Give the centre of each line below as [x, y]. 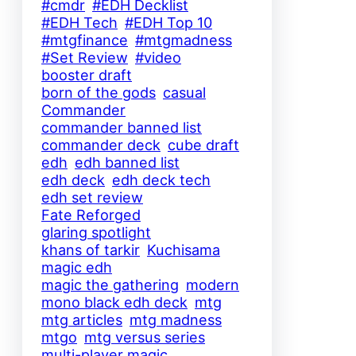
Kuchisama [184, 250]
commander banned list [122, 128]
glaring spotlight [96, 232]
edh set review [92, 197]
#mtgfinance [85, 40]
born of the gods [99, 93]
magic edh [77, 267]
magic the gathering [110, 285]
